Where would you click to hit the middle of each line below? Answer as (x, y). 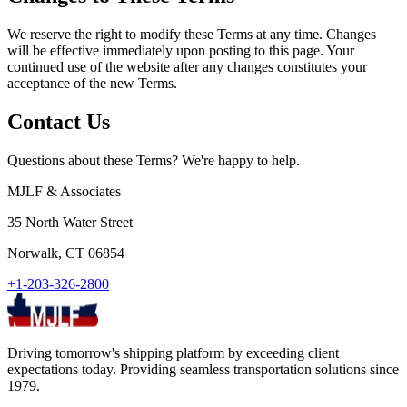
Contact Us (59, 121)
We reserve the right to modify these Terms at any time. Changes (192, 34)
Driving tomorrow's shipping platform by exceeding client (173, 352)
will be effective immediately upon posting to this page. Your (181, 50)
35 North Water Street (70, 222)
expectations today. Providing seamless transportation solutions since (203, 369)
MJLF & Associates (64, 191)
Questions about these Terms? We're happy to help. (154, 160)
